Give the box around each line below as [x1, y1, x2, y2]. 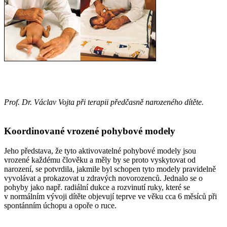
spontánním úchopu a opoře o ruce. [4, 201, 117, 210]
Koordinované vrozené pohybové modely [4, 126, 175, 137]
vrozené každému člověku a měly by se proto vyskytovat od [4, 155, 196, 164]
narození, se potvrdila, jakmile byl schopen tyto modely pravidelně [4, 164, 216, 173]
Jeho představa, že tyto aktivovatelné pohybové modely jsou [4, 146, 196, 155]
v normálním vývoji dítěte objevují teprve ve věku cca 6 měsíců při [4, 192, 217, 201]
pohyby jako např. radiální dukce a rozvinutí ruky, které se [4, 182, 190, 192]
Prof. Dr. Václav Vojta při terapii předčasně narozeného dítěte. [4, 98, 204, 107]
